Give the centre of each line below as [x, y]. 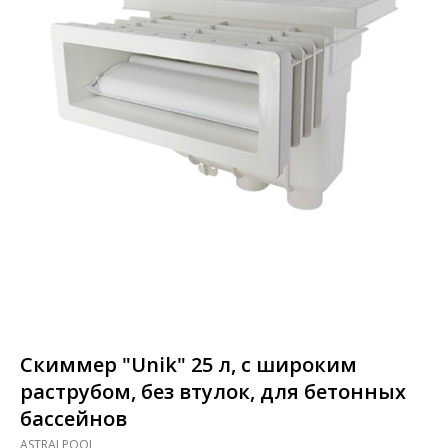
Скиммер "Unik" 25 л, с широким [188, 365]
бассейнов [73, 419]
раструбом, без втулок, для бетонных [213, 392]
